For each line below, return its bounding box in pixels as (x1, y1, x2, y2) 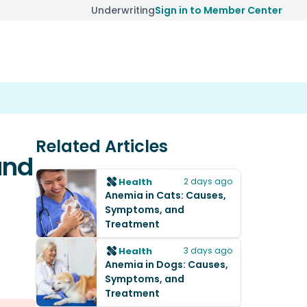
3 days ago (184, 245, 232, 256)
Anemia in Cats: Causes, (105, 188, 226, 202)
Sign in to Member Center (155, 3, 282, 17)
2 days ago (184, 175, 232, 187)
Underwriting (91, 3, 155, 17)
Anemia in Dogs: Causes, (105, 258, 228, 271)
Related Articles (36, 135, 168, 158)
